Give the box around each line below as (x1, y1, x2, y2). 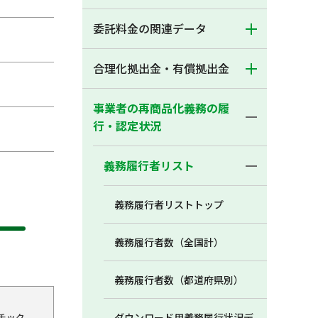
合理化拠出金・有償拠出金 (93, 60, 229, 77)
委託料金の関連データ (93, 20, 207, 38)
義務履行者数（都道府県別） (114, 273, 243, 287)
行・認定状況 (93, 117, 161, 135)
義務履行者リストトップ (114, 197, 224, 212)
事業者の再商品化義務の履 (93, 99, 229, 117)
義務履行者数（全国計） (114, 235, 224, 250)
